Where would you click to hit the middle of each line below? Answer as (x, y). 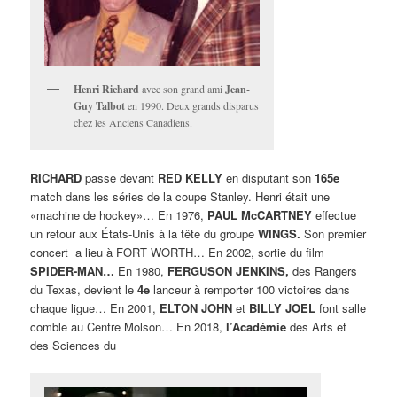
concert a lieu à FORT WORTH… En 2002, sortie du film (178, 253)
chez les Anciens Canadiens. (133, 122)
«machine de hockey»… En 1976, (119, 215)
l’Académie (257, 327)
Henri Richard (107, 89)
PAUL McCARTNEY (260, 215)
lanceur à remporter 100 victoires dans (250, 290)
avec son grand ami (183, 88)
